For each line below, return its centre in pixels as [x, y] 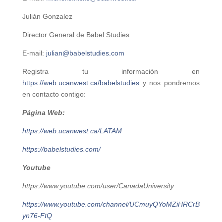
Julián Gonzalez [47, 17]
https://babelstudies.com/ [61, 149]
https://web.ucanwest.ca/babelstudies [81, 83]
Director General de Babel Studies [76, 35]
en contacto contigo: [54, 94]
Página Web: [43, 113]
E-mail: [34, 53]
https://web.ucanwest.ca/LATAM [72, 131]
